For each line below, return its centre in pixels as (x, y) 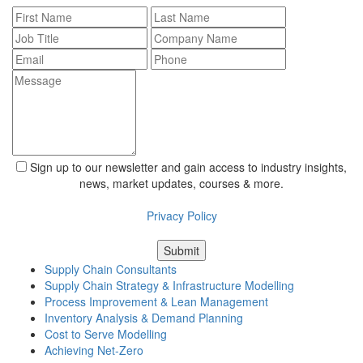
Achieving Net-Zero (94, 350)
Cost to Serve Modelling (106, 334)
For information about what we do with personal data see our (181, 200)
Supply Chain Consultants (111, 269)
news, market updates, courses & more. (181, 184)
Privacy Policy (181, 216)
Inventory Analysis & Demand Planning (144, 318)
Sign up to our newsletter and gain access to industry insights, (188, 167)
